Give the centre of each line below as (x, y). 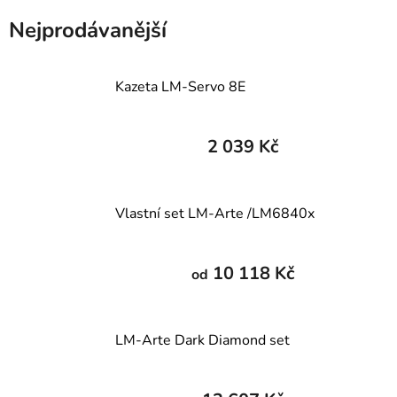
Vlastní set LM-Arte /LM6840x (215, 213)
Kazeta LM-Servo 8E (180, 86)
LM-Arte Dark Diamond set (202, 340)
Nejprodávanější (88, 30)
